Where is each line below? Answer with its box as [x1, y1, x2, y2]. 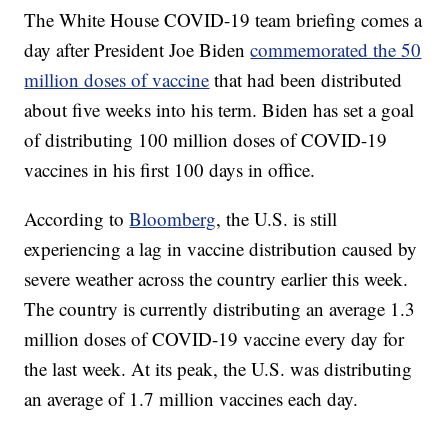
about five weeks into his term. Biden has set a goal [24, 97, 415, 123]
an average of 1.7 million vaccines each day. [24, 386, 359, 412]
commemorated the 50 [250, 37, 422, 63]
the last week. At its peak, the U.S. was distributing [24, 356, 413, 382]
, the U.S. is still [216, 206, 338, 232]
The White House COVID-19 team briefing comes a [24, 7, 423, 33]
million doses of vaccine [24, 67, 210, 93]
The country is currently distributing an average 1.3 [24, 296, 416, 322]
